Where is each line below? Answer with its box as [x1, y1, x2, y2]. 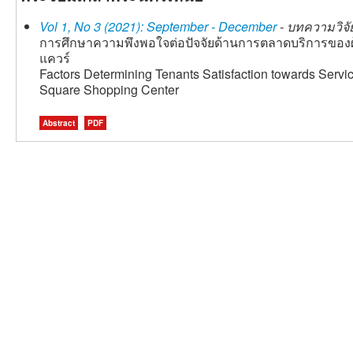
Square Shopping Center [39, 80, 179, 99]
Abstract [43, 117, 75, 129]
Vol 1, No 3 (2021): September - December [39, 17, 277, 36]
